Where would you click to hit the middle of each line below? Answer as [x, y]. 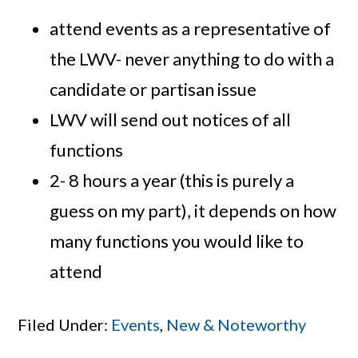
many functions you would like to [177, 241]
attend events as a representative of [191, 29]
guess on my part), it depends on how [193, 211]
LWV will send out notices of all [171, 120]
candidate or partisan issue [153, 89]
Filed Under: [65, 325]
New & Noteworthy [237, 325]
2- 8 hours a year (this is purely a [172, 181]
